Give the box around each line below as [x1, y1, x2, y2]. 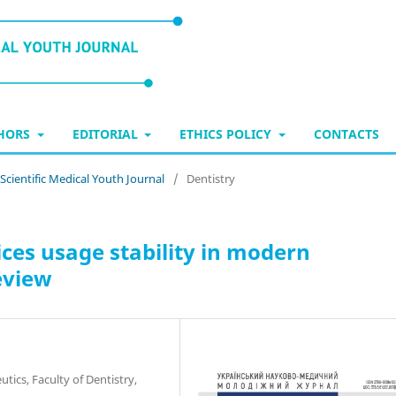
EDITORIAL [72, 125, 141, 142]
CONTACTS [313, 125, 379, 142]
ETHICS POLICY [179, 125, 275, 142]
